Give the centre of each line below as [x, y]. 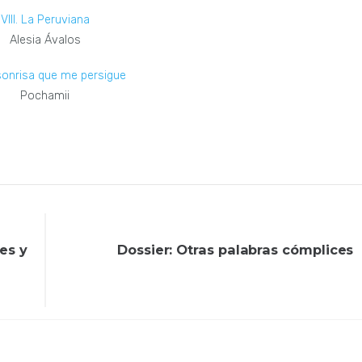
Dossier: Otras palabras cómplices [236, 249]
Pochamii [45, 95]
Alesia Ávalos [45, 40]
